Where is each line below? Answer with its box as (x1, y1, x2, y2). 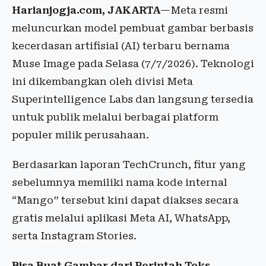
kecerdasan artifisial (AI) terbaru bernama (12, 40, 230, 52)
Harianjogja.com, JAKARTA (12, 4, 160, 16)
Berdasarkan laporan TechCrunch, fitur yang (12, 159, 246, 170)
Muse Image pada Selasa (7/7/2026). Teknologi (12, 58, 254, 69)
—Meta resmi (160, 4, 228, 16)
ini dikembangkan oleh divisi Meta (12, 75, 193, 87)
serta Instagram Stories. (12, 230, 137, 242)
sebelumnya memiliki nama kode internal (12, 176, 227, 188)
